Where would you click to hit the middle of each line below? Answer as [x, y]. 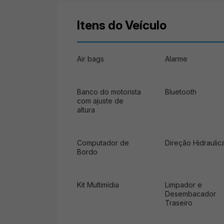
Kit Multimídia [98, 184]
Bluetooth [181, 91]
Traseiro [179, 202]
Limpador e [183, 184]
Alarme [176, 58]
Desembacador [190, 193]
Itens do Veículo [122, 25]
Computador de [103, 142]
